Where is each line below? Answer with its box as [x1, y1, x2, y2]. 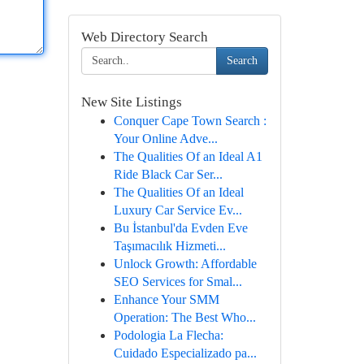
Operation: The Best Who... [113, 310, 256, 324]
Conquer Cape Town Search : [113, 114, 266, 128]
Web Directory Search [80, 29, 208, 45]
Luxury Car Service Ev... [113, 203, 242, 217]
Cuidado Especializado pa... [113, 346, 257, 360]
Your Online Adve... [113, 132, 218, 145]
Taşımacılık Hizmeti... [113, 239, 226, 253]
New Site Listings [80, 94, 182, 110]
